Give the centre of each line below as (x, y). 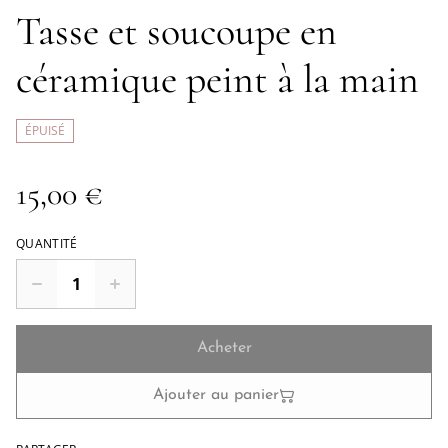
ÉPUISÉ (45, 130)
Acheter (224, 348)
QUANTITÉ (47, 243)
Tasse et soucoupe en (176, 31)
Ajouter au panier (216, 395)
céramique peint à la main (217, 79)
